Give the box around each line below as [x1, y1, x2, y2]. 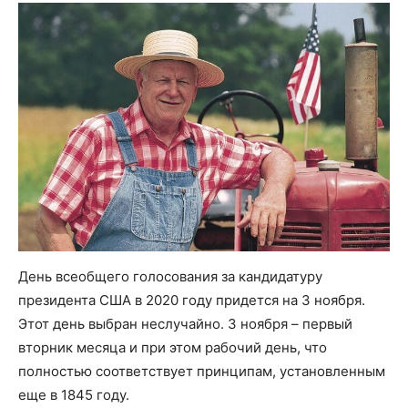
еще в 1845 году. [18, 386, 129, 404]
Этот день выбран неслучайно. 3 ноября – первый [18, 315, 352, 333]
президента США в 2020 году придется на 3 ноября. [18, 291, 365, 310]
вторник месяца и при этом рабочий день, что [18, 339, 327, 357]
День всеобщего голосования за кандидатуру [18, 268, 322, 286]
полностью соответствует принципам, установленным [18, 362, 385, 381]
